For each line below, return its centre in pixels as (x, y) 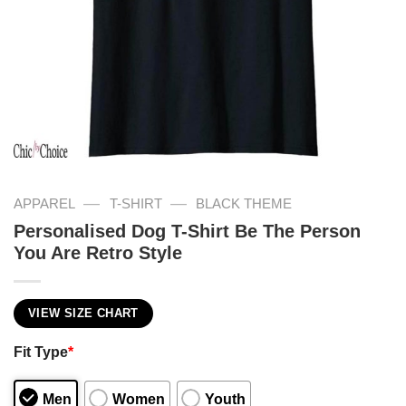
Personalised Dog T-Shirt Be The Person (187, 231)
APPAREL (44, 204)
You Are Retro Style (98, 252)
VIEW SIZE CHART (83, 313)
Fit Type (41, 352)
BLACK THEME (244, 204)
